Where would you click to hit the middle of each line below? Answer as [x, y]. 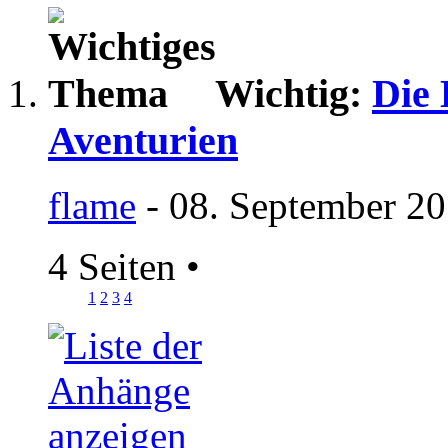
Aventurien [143, 141]
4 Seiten [117, 266]
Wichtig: [293, 94]
